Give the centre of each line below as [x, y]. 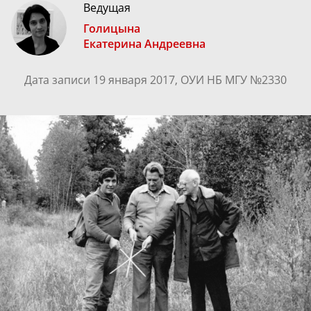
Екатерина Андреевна [144, 43]
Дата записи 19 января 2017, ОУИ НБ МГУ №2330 [155, 79]
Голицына [112, 28]
